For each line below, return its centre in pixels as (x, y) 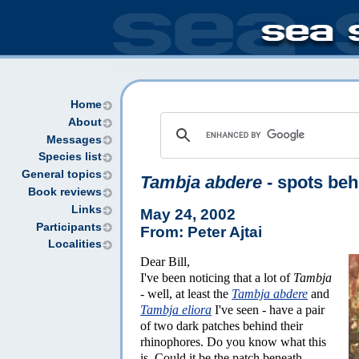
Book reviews (65, 192)
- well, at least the (186, 293)
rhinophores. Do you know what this (233, 341)
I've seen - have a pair (268, 309)
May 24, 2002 (188, 214)
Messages (74, 139)
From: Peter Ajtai (201, 232)
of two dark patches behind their (222, 325)
